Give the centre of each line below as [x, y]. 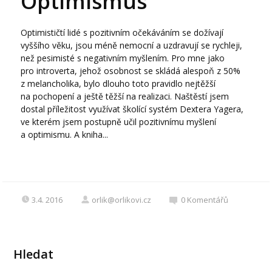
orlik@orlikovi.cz [122, 200]
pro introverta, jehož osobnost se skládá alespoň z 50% [131, 71]
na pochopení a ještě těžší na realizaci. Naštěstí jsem [125, 97]
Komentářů [208, 200]
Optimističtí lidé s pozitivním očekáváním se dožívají [122, 33]
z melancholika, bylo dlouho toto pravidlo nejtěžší [118, 84]
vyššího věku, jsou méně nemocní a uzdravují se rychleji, [132, 46]
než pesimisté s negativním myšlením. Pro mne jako [123, 58]
